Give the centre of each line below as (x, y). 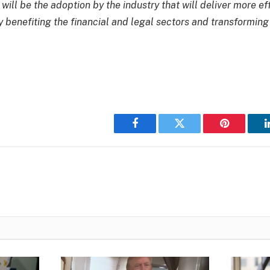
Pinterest (242, 132)
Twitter (194, 132)
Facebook (155, 132)
